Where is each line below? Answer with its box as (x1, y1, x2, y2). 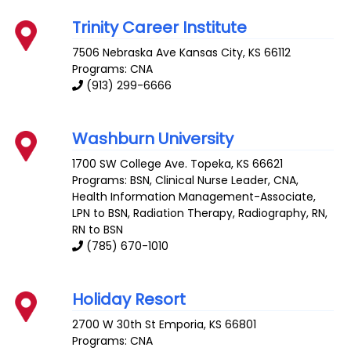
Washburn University (72, 128, 234, 150)
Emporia (159, 316, 204, 332)
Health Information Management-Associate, (72, 188, 317, 204)
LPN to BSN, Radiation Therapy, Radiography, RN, (72, 204, 328, 221)
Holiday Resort (72, 288, 186, 310)
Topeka (190, 155, 232, 172)
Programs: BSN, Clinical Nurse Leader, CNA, (72, 172, 299, 188)
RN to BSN (72, 221, 124, 237)
